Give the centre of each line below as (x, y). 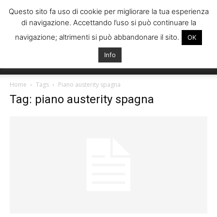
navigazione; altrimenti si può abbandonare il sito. (97, 37)
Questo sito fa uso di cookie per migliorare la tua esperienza (108, 12)
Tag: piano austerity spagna (82, 99)
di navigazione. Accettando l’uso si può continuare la (108, 22)
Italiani (118, 70)
